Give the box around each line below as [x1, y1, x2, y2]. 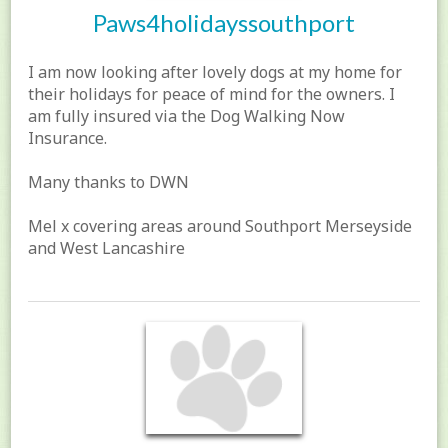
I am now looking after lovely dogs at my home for [28, 61, 403, 84]
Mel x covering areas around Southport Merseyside [28, 215, 413, 238]
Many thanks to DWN [28, 171, 190, 194]
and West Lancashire [28, 237, 186, 260]
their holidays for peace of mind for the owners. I [28, 83, 396, 106]
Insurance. [28, 127, 108, 150]
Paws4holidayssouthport [93, 8, 355, 38]
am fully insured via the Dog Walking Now [28, 105, 346, 128]
